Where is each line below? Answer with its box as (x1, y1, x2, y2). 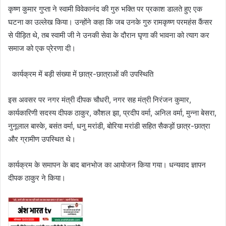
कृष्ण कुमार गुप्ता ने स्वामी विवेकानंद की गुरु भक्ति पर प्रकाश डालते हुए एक (8, 4, 202, 14)
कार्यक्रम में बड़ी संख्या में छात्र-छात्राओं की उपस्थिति (8, 69, 153, 79)
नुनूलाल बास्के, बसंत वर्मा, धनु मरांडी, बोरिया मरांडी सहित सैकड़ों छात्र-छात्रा (8, 121, 210, 131)
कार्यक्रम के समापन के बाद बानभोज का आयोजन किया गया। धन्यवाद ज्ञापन (8, 159, 206, 169)
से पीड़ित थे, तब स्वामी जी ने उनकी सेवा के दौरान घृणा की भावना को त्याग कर (8, 30, 209, 40)
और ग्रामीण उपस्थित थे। (8, 134, 76, 144)
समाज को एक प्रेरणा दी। (8, 43, 76, 53)
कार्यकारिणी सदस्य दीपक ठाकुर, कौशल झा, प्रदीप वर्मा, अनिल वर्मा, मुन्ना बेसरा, (8, 107, 216, 118)
